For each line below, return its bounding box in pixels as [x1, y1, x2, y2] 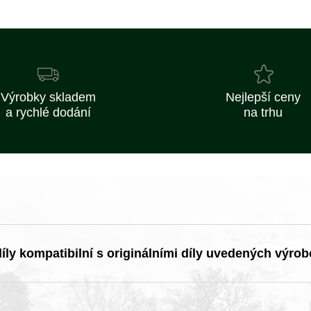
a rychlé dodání [5, 106, 91, 119]
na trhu [244, 106, 283, 119]
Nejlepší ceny [226, 90, 301, 104]
